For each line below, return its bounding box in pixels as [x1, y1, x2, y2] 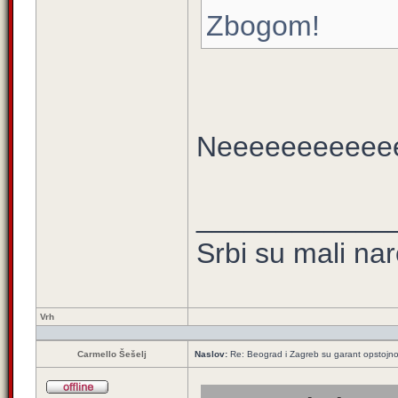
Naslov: [195, 349, 227, 359]
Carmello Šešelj [77, 349, 147, 359]
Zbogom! [206, 10, 320, 42]
